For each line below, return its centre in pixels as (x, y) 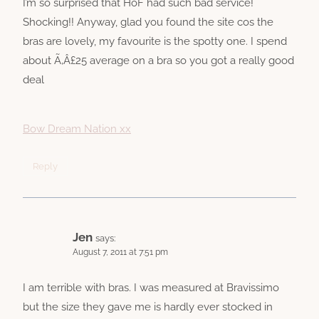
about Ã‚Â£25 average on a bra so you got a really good (158, 61)
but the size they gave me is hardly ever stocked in (148, 307)
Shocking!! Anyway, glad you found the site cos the (148, 22)
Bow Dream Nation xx (77, 129)
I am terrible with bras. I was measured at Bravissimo (151, 287)
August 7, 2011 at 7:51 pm (120, 252)
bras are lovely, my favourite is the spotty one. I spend (155, 42)
